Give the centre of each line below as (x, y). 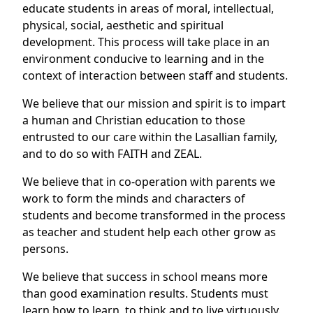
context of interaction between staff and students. (155, 75)
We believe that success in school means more (145, 277)
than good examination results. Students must (145, 293)
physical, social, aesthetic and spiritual (123, 25)
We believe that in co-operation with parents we (149, 182)
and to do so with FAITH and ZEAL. (112, 154)
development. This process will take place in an (146, 42)
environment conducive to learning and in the (143, 59)
